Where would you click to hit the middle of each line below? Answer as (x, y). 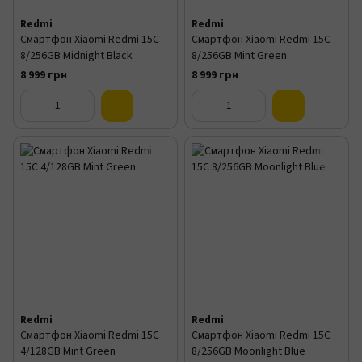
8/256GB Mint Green (239, 56)
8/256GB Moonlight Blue (248, 351)
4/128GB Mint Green (68, 351)
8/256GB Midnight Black (76, 56)
